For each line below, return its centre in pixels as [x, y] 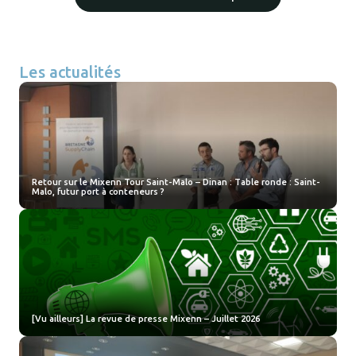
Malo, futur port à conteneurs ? [98, 192]
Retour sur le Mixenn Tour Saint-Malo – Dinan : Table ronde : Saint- [176, 182]
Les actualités [70, 72]
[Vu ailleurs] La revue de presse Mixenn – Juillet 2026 [146, 319]
